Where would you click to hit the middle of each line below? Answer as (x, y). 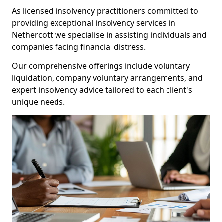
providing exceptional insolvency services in (94, 23)
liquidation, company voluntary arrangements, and (107, 78)
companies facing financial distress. (79, 47)
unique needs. (38, 102)
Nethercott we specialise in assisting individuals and (109, 35)
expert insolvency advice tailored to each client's (102, 90)
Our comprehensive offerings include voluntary (101, 66)
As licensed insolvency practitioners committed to (105, 11)
